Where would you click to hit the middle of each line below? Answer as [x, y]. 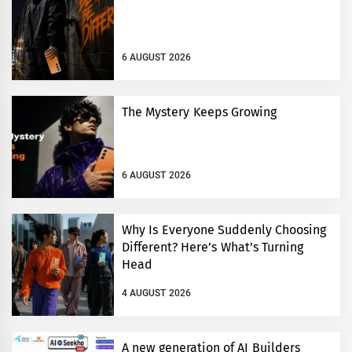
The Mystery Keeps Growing [199, 112]
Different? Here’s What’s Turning [213, 247]
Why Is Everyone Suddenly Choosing [224, 229]
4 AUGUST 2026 [156, 293]
